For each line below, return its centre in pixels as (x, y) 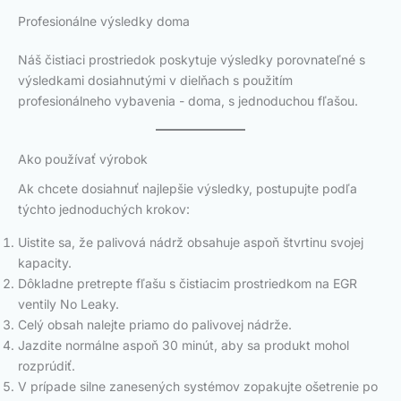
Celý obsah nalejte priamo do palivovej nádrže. (155, 325)
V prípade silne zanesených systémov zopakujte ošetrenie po (198, 387)
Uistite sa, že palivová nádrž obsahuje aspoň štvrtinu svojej (191, 243)
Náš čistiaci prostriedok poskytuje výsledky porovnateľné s (192, 60)
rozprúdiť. (47, 366)
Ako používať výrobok (83, 159)
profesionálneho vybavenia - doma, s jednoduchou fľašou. (188, 101)
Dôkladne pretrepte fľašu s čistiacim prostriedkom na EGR (188, 284)
